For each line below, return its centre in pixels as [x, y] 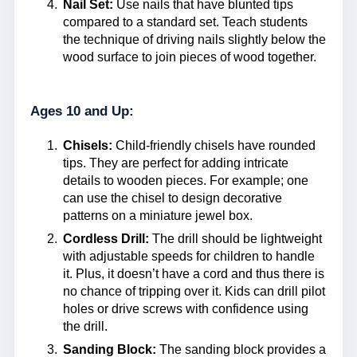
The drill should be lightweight [235, 239]
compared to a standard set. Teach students [185, 22]
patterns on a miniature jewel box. [157, 215]
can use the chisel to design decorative [172, 198]
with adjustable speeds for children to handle [188, 257]
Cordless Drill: [106, 239]
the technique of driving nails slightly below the [194, 40]
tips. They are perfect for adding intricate [175, 163]
